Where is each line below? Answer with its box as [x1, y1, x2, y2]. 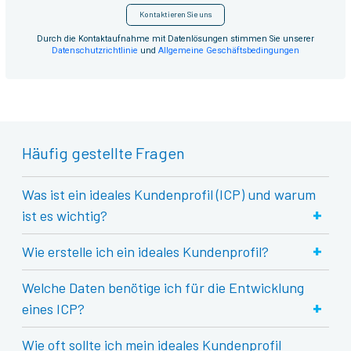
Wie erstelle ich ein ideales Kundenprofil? [22, 243, 270, 261]
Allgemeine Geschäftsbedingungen [158, 45, 299, 56]
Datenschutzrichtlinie [52, 45, 138, 56]
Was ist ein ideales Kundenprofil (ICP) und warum [22, 186, 317, 204]
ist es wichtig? [22, 207, 108, 225]
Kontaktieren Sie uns [139, 9, 212, 20]
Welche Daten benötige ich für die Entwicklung [22, 279, 305, 297]
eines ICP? [22, 300, 85, 318]
